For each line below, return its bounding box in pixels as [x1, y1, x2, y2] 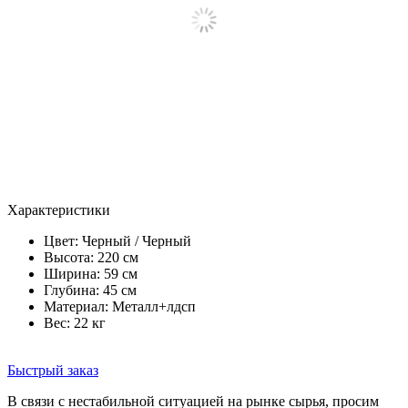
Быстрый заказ [7, 362, 98, 378]
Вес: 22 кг [44, 314, 106, 331]
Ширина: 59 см [44, 265, 138, 281]
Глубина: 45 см [44, 281, 137, 298]
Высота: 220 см [44, 249, 138, 265]
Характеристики [7, 201, 110, 218]
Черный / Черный [82, 232, 191, 249]
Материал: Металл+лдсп [44, 298, 196, 314]
